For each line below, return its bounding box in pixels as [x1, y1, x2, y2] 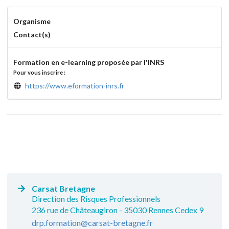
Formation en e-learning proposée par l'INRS [13, 57, 164, 66]
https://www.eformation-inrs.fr [25, 81, 124, 90]
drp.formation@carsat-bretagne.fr [32, 218, 153, 228]
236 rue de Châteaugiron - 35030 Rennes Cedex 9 [32, 205, 203, 215]
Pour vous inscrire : [13, 68, 65, 76]
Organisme [13, 16, 51, 26]
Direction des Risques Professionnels [32, 194, 161, 204]
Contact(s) [13, 30, 51, 39]
